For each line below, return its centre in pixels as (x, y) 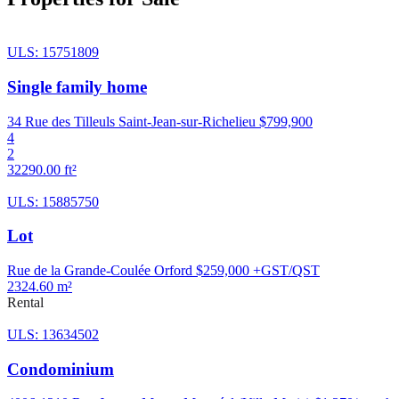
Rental (25, 302)
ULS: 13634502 (53, 334)
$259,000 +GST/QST (258, 270)
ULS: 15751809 (53, 53)
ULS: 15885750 (53, 201)
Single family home (77, 86)
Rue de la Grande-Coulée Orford (100, 270)
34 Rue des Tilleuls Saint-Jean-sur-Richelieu (131, 121)
